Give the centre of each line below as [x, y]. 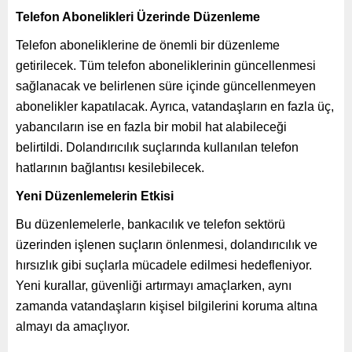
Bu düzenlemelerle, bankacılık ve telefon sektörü [150, 224]
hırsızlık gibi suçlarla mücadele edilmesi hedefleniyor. [164, 265]
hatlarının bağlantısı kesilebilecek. [110, 167]
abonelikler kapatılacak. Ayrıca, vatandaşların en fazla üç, [175, 106]
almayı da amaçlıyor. [73, 326]
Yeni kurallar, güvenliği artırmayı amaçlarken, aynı [154, 285]
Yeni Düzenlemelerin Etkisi [95, 196]
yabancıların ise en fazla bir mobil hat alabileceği [151, 126]
